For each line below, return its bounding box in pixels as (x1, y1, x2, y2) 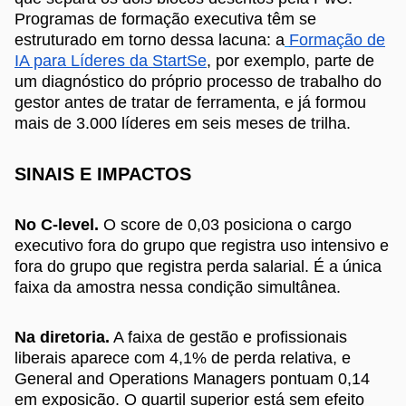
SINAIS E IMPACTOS (14, 164, 191, 185)
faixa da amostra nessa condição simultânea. (14, 278, 341, 297)
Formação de (289, 31, 385, 50)
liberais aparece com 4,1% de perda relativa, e (14, 349, 351, 368)
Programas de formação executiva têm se (14, 10, 316, 29)
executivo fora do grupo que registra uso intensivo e (14, 237, 389, 256)
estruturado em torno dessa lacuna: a (14, 31, 285, 50)
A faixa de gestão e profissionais (110, 328, 347, 347)
